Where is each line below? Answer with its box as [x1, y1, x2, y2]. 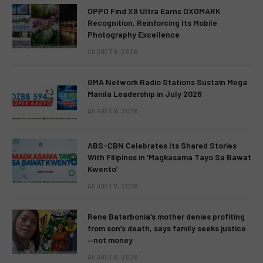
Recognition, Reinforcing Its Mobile [87, 17, 217, 28]
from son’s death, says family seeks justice [87, 222, 246, 233]
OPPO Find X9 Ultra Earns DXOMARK [87, 5, 221, 16]
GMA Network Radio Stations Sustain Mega [87, 76, 247, 87]
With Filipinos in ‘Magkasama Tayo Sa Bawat [87, 151, 251, 162]
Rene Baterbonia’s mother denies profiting [87, 211, 245, 221]
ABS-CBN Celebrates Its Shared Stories [87, 140, 237, 150]
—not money [87, 234, 133, 245]
